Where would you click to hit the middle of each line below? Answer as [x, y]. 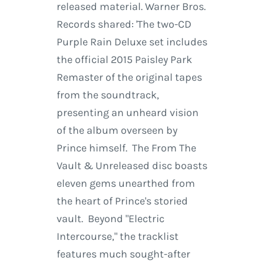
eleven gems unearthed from [126, 184]
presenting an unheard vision [127, 113]
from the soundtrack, [108, 95]
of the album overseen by [117, 131]
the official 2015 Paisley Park [124, 60]
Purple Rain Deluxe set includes [132, 42]
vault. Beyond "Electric [110, 219]
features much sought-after [123, 254]
